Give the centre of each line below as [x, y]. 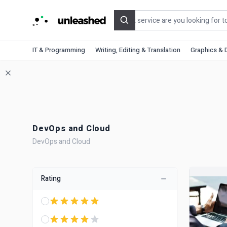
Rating [51, 179]
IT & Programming [59, 50]
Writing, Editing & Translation [138, 50]
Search [136, 26]
